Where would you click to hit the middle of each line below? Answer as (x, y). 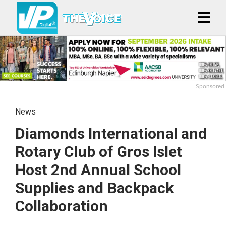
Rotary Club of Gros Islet (99, 151)
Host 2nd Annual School (98, 169)
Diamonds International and (111, 133)
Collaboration (62, 206)
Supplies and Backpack (94, 188)
